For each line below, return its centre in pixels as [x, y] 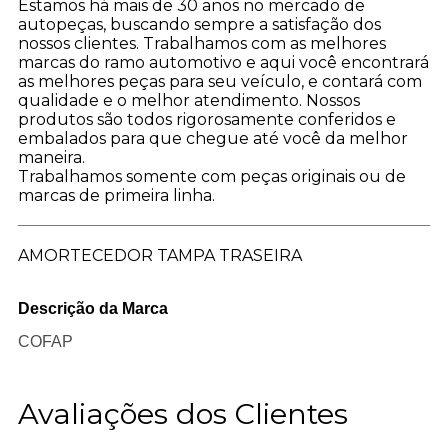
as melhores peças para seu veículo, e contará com [219, 82]
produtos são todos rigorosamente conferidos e [206, 120]
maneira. [51, 158]
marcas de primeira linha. [116, 196]
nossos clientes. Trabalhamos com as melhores [201, 44]
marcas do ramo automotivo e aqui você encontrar [223, 63]
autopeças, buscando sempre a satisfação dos [199, 25]
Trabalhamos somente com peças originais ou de [211, 177]
